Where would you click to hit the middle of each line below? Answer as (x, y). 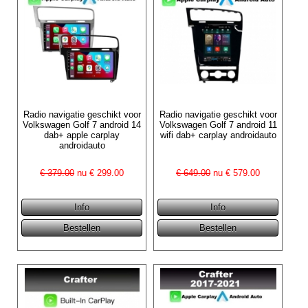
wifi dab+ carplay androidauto (218, 135)
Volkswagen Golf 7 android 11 (218, 124)
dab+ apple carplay (82, 135)
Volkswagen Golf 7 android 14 (82, 124)
